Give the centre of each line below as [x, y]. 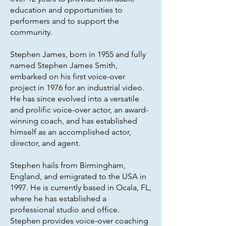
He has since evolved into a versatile [75, 99]
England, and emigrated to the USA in [78, 176]
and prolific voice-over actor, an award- [79, 110]
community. [31, 32]
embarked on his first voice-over [68, 76]
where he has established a [58, 199]
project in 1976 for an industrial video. [77, 88]
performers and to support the [65, 21]
